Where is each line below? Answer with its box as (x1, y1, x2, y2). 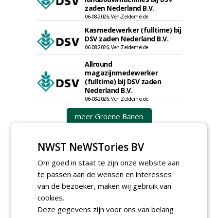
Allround (85, 59, 112, 69)
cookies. (37, 192, 65, 202)
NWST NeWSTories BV (37, 140, 145, 154)
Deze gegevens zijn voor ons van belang (37, 204, 174, 214)
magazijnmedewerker (85, 68, 158, 77)
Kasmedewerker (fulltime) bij (85, 25, 181, 35)
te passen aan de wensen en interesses (37, 169, 172, 179)
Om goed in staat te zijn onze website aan (37, 157, 180, 167)
